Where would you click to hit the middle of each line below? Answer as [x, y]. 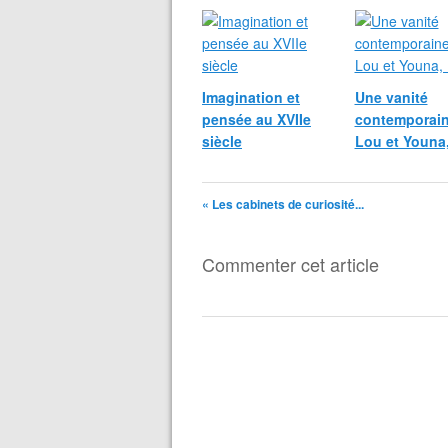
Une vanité [391, 97]
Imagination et [251, 97]
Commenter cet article [290, 264]
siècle [222, 141]
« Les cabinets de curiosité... [283, 204]
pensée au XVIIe [256, 119]
